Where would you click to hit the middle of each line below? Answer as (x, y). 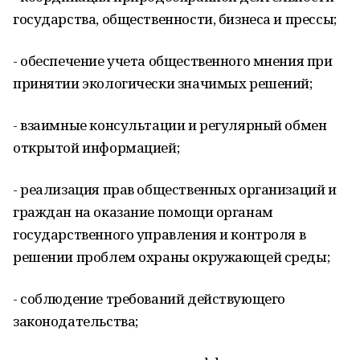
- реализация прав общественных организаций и (175, 189)
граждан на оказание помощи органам (143, 212)
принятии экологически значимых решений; (163, 83)
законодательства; (76, 321)
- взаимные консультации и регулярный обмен (170, 125)
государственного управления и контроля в (160, 234)
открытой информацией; (96, 147)
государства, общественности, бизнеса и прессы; (175, 19)
